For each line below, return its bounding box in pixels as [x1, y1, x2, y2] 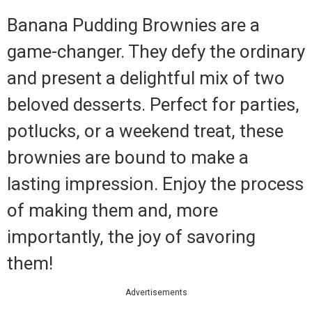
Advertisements [125, 288, 187, 298]
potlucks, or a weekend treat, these [7, 120, 283, 142]
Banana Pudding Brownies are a [7, 15, 260, 36]
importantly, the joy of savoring [7, 226, 256, 248]
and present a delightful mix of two [7, 68, 285, 89]
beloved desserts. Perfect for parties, [7, 94, 299, 116]
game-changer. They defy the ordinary [7, 41, 305, 63]
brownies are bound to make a [7, 147, 249, 169]
